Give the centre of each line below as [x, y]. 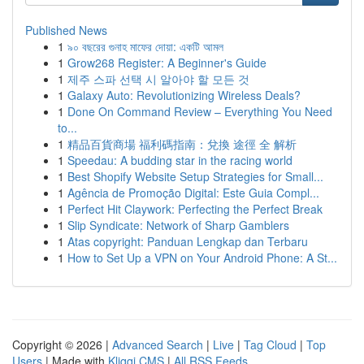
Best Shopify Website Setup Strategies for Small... [195, 176]
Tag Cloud [270, 344]
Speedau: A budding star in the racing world [180, 160]
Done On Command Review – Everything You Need [200, 111]
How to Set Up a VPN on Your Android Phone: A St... [202, 258]
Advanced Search [158, 344]
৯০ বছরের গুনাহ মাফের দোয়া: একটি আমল [145, 46]
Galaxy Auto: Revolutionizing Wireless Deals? [184, 95]
